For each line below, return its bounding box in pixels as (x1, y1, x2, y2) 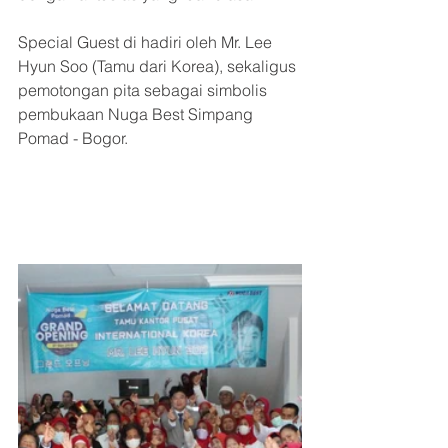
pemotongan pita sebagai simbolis (18, 80, 271, 100)
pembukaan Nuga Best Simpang (18, 104, 257, 124)
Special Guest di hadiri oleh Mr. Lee (18, 32, 276, 52)
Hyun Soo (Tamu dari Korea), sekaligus (18, 56, 300, 76)
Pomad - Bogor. (18, 128, 128, 148)
